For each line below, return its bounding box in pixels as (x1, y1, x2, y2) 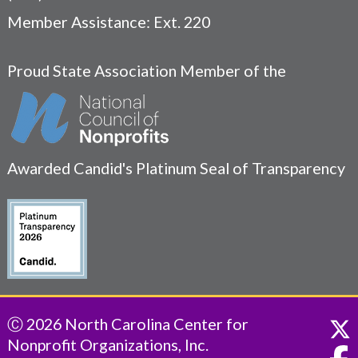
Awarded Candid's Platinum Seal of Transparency (6, 157, 345, 177)
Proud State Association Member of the (6, 60, 286, 80)
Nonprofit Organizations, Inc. (6, 334, 209, 354)
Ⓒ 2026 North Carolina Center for (6, 313, 249, 333)
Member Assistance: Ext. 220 (6, 11, 210, 31)
